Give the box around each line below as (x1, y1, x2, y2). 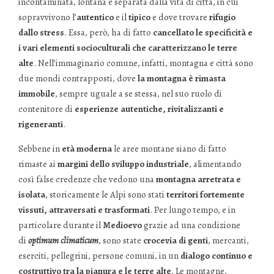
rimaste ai (18, 158, 57, 171)
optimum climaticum (28, 234, 98, 247)
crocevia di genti (143, 234, 208, 247)
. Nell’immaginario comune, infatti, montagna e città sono (34, 57, 253, 70)
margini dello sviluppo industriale (57, 158, 189, 171)
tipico (128, 11, 150, 24)
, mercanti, (208, 234, 249, 247)
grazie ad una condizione (142, 219, 240, 232)
